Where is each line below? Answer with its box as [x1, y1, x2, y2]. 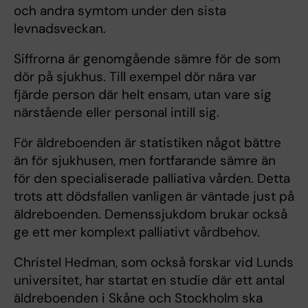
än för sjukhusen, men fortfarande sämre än [14, 152, 276, 170]
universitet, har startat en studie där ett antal [14, 272, 285, 289]
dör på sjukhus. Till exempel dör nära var [14, 68, 256, 86]
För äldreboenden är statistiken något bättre [14, 134, 281, 152]
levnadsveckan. [14, 20, 106, 38]
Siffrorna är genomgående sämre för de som [14, 50, 280, 68]
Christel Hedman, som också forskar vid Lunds [14, 254, 294, 272]
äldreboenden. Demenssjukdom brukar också [14, 206, 287, 223]
